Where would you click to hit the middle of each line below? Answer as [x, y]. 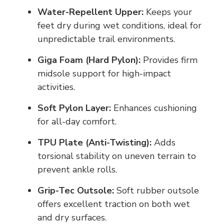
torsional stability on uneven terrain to [117, 156]
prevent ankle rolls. [77, 169]
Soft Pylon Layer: [74, 108]
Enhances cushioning [154, 108]
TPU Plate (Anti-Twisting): [94, 142]
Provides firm [169, 60]
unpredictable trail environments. [106, 39]
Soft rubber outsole [156, 190]
